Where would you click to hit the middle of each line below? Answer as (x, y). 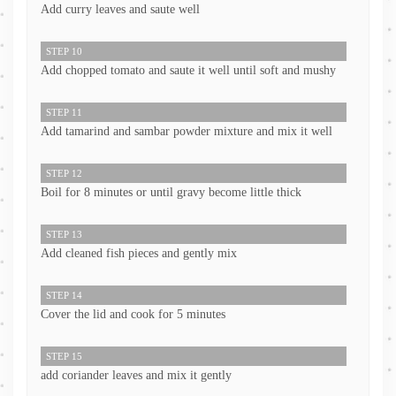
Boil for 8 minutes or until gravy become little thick (171, 193)
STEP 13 (64, 235)
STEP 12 (64, 174)
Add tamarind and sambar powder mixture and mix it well (187, 132)
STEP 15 (64, 357)
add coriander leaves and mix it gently (136, 376)
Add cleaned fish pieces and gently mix (139, 254)
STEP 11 (64, 113)
